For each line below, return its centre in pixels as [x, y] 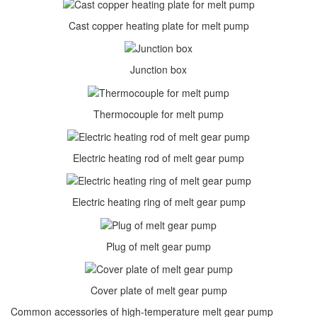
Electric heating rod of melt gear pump [158, 157]
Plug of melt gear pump [158, 246]
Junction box [158, 70]
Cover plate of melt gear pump [158, 290]
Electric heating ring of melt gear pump [158, 202]
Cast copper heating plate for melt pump [158, 25]
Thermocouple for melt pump [158, 114]
